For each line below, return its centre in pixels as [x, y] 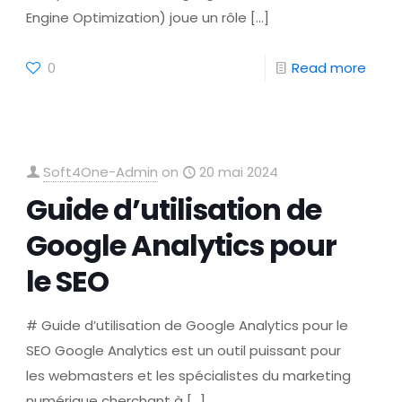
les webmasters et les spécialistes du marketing [189, 376]
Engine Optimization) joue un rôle [137, 17]
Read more [328, 68]
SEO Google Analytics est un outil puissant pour [184, 350]
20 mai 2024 [239, 172]
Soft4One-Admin [101, 172]
